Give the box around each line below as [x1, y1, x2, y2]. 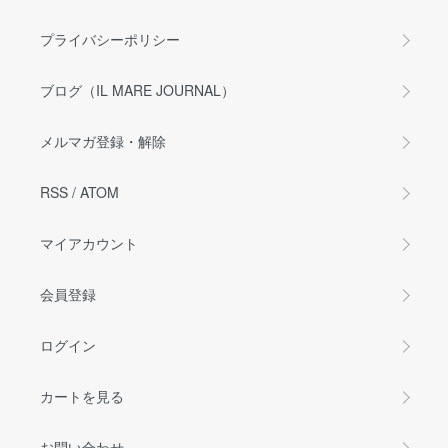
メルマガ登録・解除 [40, 131, 166, 152]
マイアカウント [40, 233, 138, 254]
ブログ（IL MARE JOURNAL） [40, 80, 235, 101]
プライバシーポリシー [40, 29, 180, 50]
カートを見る [40, 386, 124, 407]
